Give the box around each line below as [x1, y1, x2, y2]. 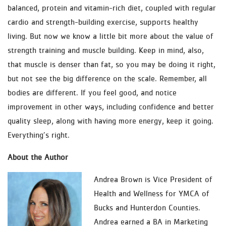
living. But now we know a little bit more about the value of [8, 31, 213, 40]
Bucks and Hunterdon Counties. [94, 203, 200, 212]
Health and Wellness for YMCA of [94, 189, 209, 198]
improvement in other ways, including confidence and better [8, 102, 214, 111]
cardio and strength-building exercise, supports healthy [8, 17, 198, 26]
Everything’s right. [8, 130, 70, 139]
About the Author [8, 152, 68, 161]
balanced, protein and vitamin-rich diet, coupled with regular [8, 3, 216, 12]
